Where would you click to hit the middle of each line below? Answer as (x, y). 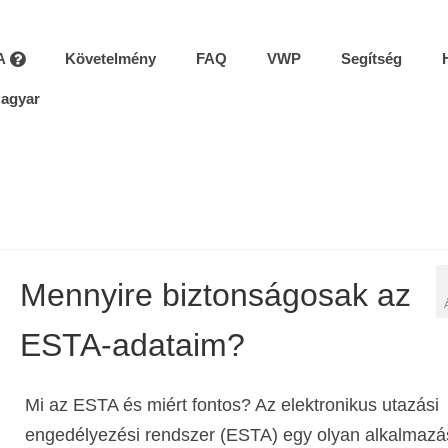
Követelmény (110, 58)
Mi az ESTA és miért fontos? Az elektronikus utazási (231, 405)
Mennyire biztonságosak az (215, 295)
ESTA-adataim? (132, 345)
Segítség (371, 58)
